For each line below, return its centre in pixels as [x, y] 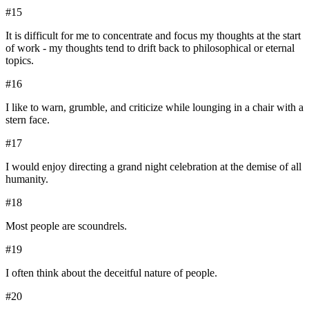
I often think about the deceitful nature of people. [111, 272]
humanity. [27, 179]
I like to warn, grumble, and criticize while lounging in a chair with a [154, 107]
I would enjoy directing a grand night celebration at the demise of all [153, 166]
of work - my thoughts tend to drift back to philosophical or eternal [150, 48]
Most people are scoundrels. [66, 226]
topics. [20, 60]
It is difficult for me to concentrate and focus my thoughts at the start [153, 35]
